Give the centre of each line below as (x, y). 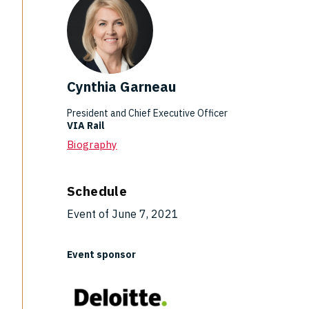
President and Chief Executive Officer (147, 113)
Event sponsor (101, 255)
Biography (92, 144)
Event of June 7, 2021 (123, 214)
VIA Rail (87, 126)
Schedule (97, 191)
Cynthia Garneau (121, 87)
